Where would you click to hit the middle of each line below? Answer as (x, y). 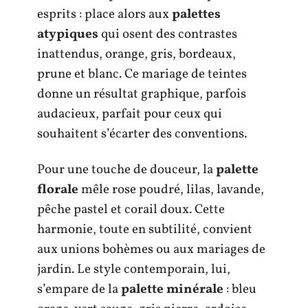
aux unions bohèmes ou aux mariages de (151, 249)
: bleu (240, 289)
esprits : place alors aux (104, 15)
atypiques (68, 35)
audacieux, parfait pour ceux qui (130, 114)
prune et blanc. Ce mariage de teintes (142, 75)
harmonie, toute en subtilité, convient (145, 229)
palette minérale (172, 289)
